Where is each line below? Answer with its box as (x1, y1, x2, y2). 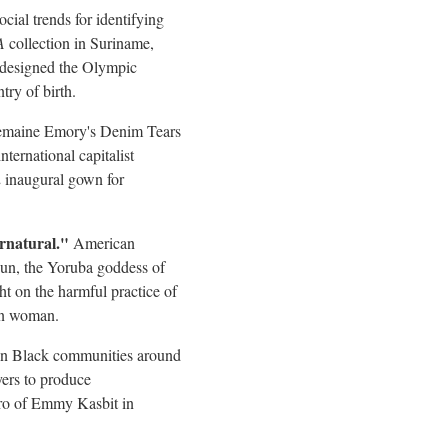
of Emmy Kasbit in (10, 392, 134, 414)
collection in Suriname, (5, 32, 154, 54)
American (69, 232, 135, 254)
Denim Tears (96, 120, 181, 142)
